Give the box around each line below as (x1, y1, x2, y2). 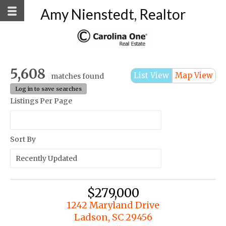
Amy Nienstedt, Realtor (40, 6, 186, 23)
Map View (175, 70, 213, 80)
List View (134, 70, 169, 80)
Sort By (10, 134, 36, 144)
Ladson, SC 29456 (74, 211, 152, 223)
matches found (51, 71, 104, 81)
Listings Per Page (10, 96, 72, 105)
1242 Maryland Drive (67, 199, 159, 211)
